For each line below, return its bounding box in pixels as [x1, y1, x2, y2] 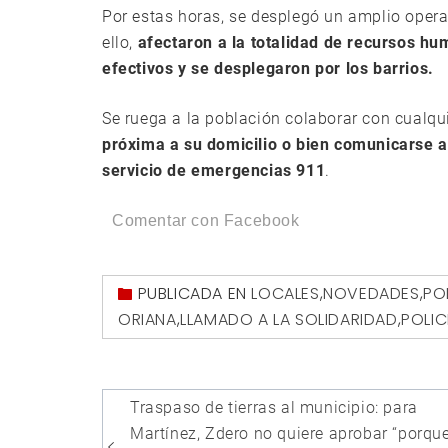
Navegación [102, 384, 293, 427]
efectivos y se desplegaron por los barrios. [102, 59, 434, 79]
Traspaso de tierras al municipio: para [130, 398, 418, 418]
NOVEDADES [323, 282, 420, 306]
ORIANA [118, 308, 177, 332]
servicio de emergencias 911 [102, 161, 326, 181]
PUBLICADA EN [137, 282, 252, 306]
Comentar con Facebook [112, 212, 300, 230]
